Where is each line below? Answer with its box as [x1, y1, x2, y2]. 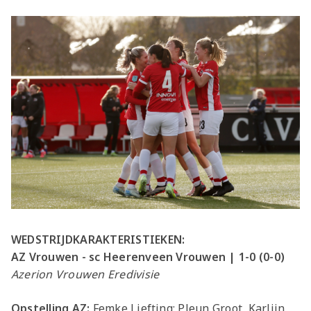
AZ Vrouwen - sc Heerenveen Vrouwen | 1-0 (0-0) [11, 249, 285, 264]
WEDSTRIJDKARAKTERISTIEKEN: [11, 231, 185, 247]
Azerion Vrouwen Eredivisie [11, 266, 160, 282]
